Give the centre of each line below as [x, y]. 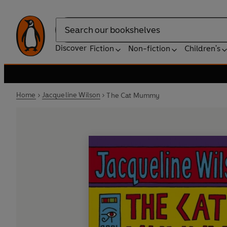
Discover [71, 48]
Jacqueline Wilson [71, 95]
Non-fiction [149, 48]
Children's [202, 48]
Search [68, 35]
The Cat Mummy [133, 95]
